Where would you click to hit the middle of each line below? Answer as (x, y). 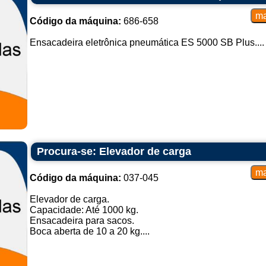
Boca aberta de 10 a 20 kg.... (89, 231)
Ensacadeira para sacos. (82, 221)
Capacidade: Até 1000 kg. (84, 210)
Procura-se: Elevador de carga (114, 151)
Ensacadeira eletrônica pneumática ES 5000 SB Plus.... (147, 42)
